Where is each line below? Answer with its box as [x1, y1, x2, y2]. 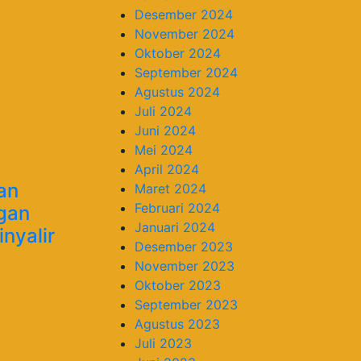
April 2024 [135, 160, 199, 177]
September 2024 [135, 64, 238, 81]
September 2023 [135, 296, 238, 313]
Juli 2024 [135, 102, 192, 119]
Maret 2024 [135, 180, 206, 197]
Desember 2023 [135, 238, 233, 255]
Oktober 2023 [135, 276, 221, 293]
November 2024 [135, 25, 234, 42]
